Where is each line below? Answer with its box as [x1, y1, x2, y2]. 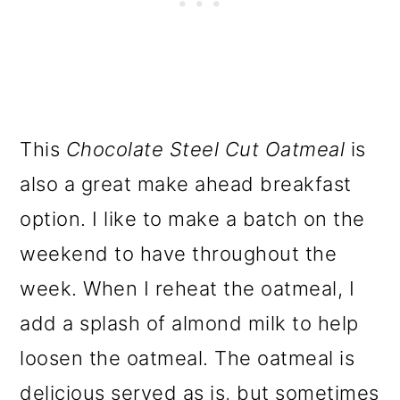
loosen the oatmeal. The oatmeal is [20, 346, 355, 371]
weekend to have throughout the [20, 242, 337, 266]
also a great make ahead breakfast [20, 172, 352, 196]
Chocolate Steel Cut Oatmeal [65, 137, 351, 162]
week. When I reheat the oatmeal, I [20, 277, 355, 301]
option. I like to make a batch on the [20, 207, 365, 231]
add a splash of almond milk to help [20, 312, 359, 336]
